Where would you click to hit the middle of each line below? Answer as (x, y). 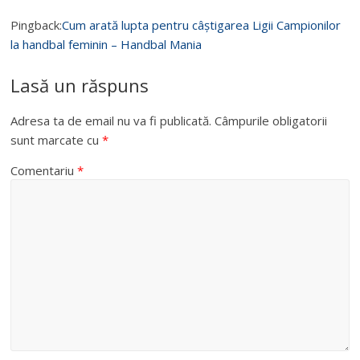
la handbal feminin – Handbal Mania (106, 45)
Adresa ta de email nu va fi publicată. (111, 121)
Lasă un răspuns (80, 86)
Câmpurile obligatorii (271, 121)
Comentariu (44, 171)
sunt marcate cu (57, 140)
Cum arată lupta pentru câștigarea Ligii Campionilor (202, 25)
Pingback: (37, 25)
